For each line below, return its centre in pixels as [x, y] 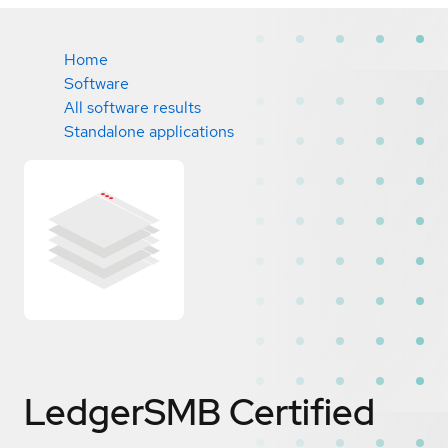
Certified [302, 411]
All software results [132, 107]
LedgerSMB [122, 411]
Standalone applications [149, 131]
